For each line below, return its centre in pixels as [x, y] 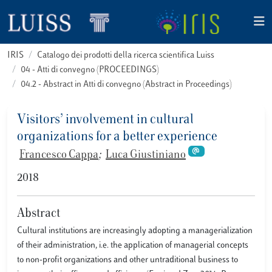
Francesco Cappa [59, 155]
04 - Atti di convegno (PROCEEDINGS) [90, 70]
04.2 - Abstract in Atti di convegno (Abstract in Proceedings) [126, 85]
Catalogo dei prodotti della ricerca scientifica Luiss [126, 56]
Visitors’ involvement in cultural [105, 120]
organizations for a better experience [117, 137]
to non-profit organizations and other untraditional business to [127, 260]
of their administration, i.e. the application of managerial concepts [133, 245]
